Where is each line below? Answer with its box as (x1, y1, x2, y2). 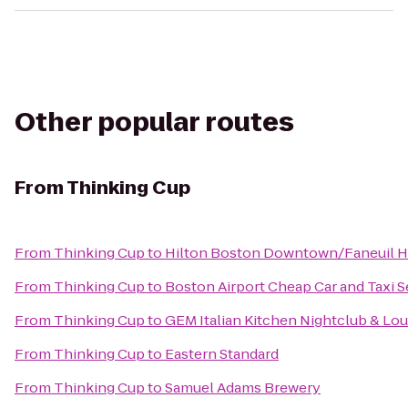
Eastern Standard (165, 344, 279, 363)
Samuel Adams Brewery (165, 378, 321, 397)
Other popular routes (15, 105, 294, 140)
